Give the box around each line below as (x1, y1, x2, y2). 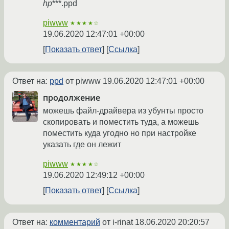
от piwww (63, 77, 103, 86)
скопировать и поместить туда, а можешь (43, 118, 199, 126)
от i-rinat (100, 218, 135, 226)
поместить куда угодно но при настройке (43, 129, 196, 138)
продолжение (43, 92, 100, 104)
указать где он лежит (43, 140, 121, 149)
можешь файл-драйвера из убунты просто (43, 106, 203, 115)
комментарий (50, 218, 100, 226)
